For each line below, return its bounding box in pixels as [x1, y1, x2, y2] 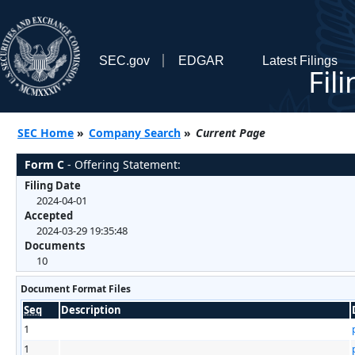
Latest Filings [261, 53, 338, 67]
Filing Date [25, 177, 81, 193]
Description [61, 302, 121, 317]
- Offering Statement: [64, 156, 181, 172]
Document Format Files [21, 281, 131, 296]
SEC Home [17, 124, 74, 140]
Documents [25, 238, 85, 253]
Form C [25, 156, 64, 172]
